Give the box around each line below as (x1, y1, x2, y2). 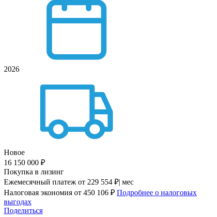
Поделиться (4, 206, 43, 215)
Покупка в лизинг (4, 168, 64, 176)
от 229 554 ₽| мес (78, 178, 134, 186)
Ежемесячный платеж (4, 178, 76, 186)
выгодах (4, 198, 31, 206)
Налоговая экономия (4, 188, 72, 197)
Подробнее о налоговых (117, 188, 197, 197)
